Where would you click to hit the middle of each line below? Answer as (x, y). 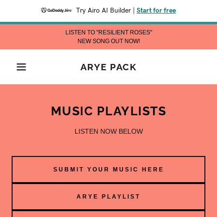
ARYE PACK (108, 67)
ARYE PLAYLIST (108, 197)
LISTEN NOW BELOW (108, 131)
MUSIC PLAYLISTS (108, 111)
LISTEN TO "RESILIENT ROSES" (108, 32)
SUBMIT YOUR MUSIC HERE (108, 170)
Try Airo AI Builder (103, 11)
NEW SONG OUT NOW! (108, 41)
